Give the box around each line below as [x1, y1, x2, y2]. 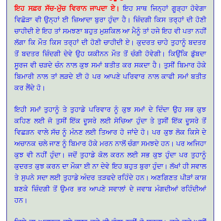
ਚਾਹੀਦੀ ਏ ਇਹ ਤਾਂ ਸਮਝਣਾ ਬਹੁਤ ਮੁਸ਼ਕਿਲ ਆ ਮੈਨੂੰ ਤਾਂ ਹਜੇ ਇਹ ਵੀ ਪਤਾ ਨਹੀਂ [14, 27, 207, 36]
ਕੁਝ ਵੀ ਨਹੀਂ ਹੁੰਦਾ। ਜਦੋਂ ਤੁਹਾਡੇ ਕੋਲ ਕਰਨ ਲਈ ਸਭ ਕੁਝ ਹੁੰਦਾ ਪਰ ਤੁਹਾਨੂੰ [14, 150, 207, 159]
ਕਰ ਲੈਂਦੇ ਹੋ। [14, 83, 46, 92]
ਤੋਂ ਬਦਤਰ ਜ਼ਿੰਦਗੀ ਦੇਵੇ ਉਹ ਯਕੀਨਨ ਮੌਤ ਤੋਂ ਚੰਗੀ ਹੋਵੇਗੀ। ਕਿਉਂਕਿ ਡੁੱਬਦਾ [14, 49, 207, 58]
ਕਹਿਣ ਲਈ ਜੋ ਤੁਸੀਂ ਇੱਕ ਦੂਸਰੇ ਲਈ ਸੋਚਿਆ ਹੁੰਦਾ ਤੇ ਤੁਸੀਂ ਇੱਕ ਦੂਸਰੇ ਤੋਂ [14, 116, 207, 125]
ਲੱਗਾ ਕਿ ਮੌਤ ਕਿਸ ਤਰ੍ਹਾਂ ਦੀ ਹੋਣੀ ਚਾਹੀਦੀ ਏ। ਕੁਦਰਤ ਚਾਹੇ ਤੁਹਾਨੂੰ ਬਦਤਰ [14, 38, 207, 47]
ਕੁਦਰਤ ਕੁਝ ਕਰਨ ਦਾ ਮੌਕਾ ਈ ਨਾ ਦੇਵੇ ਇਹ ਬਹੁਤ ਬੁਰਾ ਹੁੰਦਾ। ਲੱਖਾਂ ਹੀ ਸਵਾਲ [14, 162, 207, 171]
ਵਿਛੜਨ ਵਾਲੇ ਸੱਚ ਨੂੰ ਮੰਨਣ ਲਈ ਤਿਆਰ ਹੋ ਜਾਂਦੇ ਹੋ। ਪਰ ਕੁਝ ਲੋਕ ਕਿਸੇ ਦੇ [14, 128, 207, 137]
